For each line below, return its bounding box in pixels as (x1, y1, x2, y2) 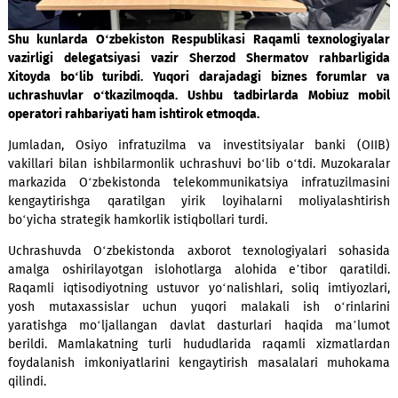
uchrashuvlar (9, 186, 104, 203)
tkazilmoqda (116, 186, 195, 203)
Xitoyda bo (9, 164, 84, 182)
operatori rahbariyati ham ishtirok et (9, 206, 243, 224)
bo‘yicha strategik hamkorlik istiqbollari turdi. (9, 323, 298, 341)
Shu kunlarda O (9, 123, 116, 140)
